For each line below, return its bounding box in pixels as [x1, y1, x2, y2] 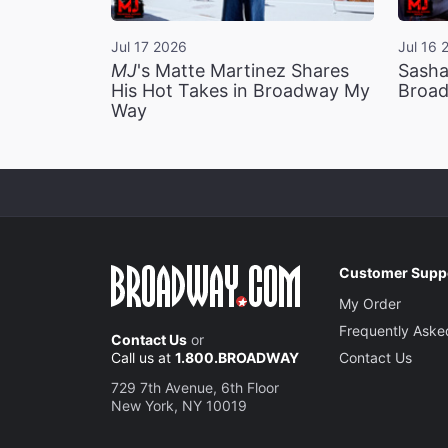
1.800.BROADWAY [175, 349, 299, 367]
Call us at [111, 349, 175, 367]
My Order [339, 295, 402, 313]
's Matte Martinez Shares [137, 60, 349, 82]
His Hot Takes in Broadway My [111, 80, 370, 102]
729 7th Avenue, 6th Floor [111, 379, 279, 397]
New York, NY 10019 [111, 397, 247, 415]
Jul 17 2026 [111, 38, 187, 56]
